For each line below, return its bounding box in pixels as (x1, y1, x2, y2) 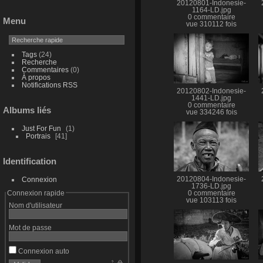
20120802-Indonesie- (177, 87, 246, 95)
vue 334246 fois (186, 108, 237, 116)
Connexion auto (16, 247, 69, 255)
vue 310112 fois (186, 20, 237, 28)
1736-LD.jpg (191, 183, 231, 190)
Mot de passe (8, 223, 52, 231)
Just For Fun (21, 124, 61, 132)
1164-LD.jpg (191, 6, 231, 14)
